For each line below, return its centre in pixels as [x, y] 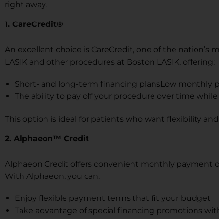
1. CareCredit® [34, 24]
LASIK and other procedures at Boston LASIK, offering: [110, 62]
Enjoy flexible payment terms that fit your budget [113, 198]
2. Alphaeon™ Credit [47, 138]
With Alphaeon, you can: [52, 176]
